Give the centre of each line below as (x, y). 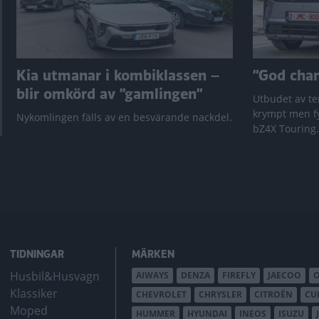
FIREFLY (239, 276)
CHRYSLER (220, 295)
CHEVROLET (161, 295)
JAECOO (284, 276)
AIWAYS (152, 276)
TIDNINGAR (37, 255)
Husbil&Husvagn (55, 277)
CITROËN (273, 295)
